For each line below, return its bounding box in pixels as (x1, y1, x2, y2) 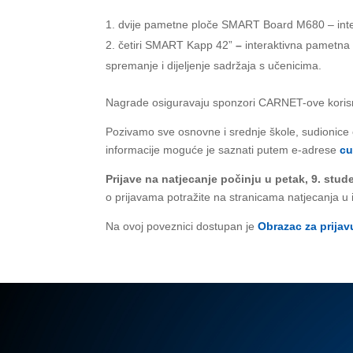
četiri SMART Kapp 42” (118, 39, 236, 51)
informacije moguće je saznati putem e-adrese (106, 143, 340, 156)
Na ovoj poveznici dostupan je (106, 220, 258, 232)
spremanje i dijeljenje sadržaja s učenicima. (106, 59, 322, 72)
